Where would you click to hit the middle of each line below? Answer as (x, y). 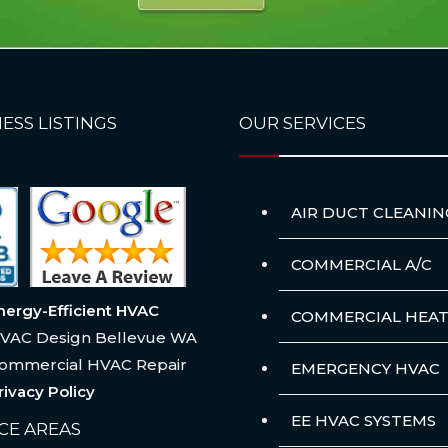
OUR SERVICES (302, 123)
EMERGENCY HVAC (365, 369)
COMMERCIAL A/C (361, 265)
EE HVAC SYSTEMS (363, 421)
